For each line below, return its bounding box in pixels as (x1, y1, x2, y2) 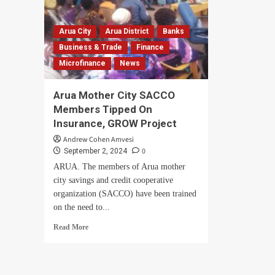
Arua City (59, 27, 91, 36)
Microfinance (59, 59, 106, 68)
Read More (53, 223, 88, 231)
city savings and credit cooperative (53, 176, 173, 185)
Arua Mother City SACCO (53, 89, 175, 101)
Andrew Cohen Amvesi (63, 134, 134, 145)
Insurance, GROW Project (53, 117, 177, 130)
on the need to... (53, 203, 110, 212)
